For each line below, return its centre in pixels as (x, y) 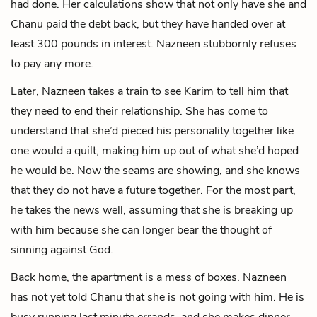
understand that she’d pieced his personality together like (152, 131)
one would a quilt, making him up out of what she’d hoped (155, 150)
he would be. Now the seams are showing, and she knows (155, 170)
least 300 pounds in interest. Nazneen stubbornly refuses (154, 44)
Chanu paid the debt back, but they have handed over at (148, 24)
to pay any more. (52, 63)
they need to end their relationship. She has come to (139, 111)
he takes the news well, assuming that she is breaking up (152, 210)
